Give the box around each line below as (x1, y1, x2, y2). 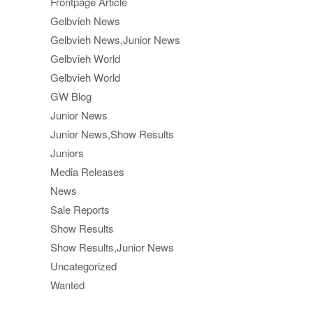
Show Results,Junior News (50, 240, 174, 255)
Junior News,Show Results (50, 126, 174, 142)
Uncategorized (50, 259, 117, 274)
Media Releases (50, 164, 124, 180)
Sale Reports (50, 202, 110, 217)
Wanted (50, 277, 85, 293)
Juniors (50, 145, 84, 161)
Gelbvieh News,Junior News (50, 32, 180, 48)
